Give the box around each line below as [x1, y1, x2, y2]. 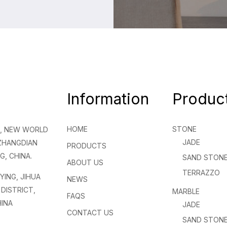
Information [67, 90, 149, 108]
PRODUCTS [67, 141, 106, 150]
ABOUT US [67, 158, 103, 167]
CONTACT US [67, 208, 113, 217]
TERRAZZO [182, 168, 220, 177]
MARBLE [172, 187, 200, 196]
